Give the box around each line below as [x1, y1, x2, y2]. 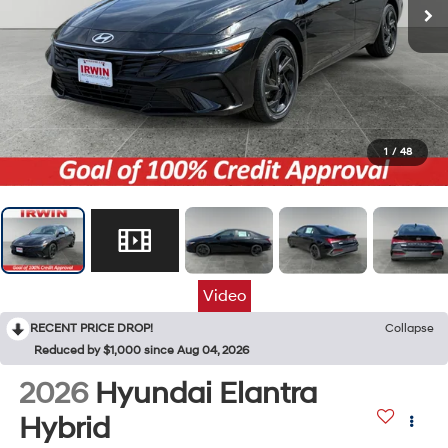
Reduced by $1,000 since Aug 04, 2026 [34, 342, 249, 358]
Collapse [385, 320, 434, 336]
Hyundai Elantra [94, 374, 317, 412]
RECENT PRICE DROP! [30, 320, 153, 336]
